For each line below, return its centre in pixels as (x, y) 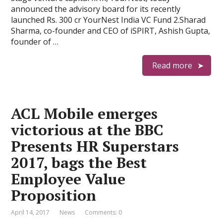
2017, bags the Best (79, 163)
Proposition (54, 195)
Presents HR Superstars (95, 146)
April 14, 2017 (30, 212)
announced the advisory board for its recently (96, 9)
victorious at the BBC (87, 130)
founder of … (35, 42)
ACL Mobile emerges (84, 113)
